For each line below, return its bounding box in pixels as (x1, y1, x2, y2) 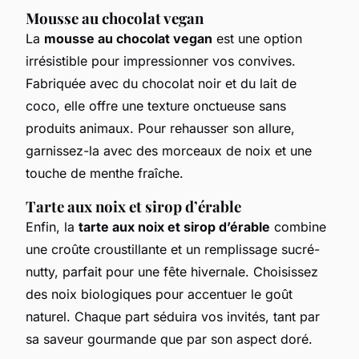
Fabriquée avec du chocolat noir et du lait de (26, 75, 296, 91)
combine (270, 218, 326, 235)
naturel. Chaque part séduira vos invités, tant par (26, 308, 320, 325)
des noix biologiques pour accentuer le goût (26, 285, 292, 302)
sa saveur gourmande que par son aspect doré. (26, 330, 313, 347)
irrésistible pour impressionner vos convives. (26, 52, 296, 69)
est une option (212, 30, 302, 46)
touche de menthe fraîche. (26, 164, 184, 181)
